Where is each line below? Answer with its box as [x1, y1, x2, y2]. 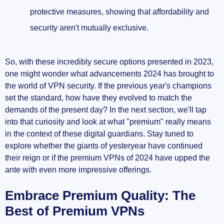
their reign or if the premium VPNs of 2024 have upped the [5, 153, 210, 162]
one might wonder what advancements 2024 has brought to [5, 69, 214, 78]
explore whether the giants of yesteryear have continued [5, 141, 202, 150]
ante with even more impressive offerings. [5, 165, 151, 174]
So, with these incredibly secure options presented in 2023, [5, 57, 213, 66]
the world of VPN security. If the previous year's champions [5, 81, 211, 90]
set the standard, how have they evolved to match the [5, 93, 192, 102]
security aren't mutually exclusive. [30, 23, 148, 32]
